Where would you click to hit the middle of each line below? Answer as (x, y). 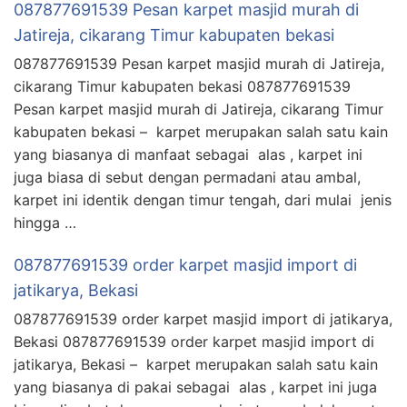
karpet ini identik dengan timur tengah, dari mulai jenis (203, 199)
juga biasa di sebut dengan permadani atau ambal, (187, 177)
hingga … (45, 222)
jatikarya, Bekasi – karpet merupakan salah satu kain (196, 364)
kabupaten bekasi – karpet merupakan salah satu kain (201, 131)
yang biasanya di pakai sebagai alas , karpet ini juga (195, 387)
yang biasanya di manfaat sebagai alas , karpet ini (188, 154)
